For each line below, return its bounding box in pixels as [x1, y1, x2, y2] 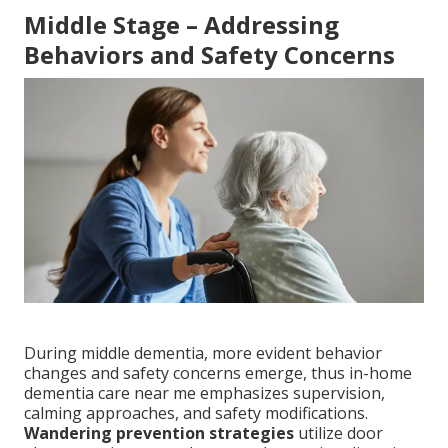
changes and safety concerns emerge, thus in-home [24, 362, 412, 385]
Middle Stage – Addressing [24, 8, 339, 42]
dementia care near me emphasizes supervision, [24, 382, 385, 405]
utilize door [294, 422, 383, 445]
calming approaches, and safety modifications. [24, 402, 368, 425]
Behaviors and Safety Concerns [24, 38, 395, 72]
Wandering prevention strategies [24, 422, 294, 445]
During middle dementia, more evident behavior [24, 342, 382, 365]
